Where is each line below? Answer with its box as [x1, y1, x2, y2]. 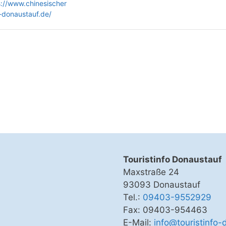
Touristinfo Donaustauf [123, 154, 222, 165]
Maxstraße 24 [123, 167, 179, 178]
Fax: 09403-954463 [123, 205, 207, 215]
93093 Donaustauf [123, 180, 200, 190]
